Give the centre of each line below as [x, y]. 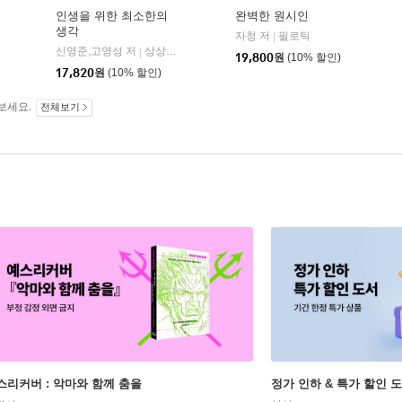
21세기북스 [41, 36]
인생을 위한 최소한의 [112, 16]
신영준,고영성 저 [96, 52]
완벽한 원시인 [272, 16]
